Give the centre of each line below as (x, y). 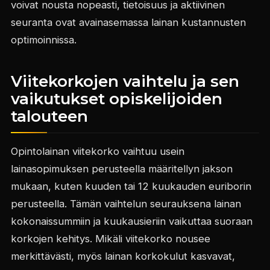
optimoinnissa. (43, 40)
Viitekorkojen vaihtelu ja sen (125, 81)
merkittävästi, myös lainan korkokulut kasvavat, (123, 256)
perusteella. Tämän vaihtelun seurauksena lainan (126, 204)
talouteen (49, 116)
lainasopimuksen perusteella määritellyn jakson (121, 169)
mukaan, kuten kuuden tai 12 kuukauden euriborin (131, 186)
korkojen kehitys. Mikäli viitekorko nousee (110, 239)
